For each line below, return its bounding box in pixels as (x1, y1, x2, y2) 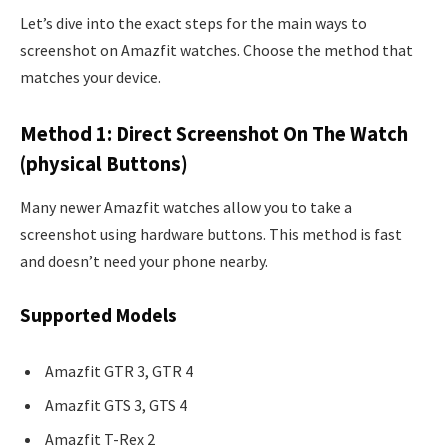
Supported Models (20, 303, 177, 328)
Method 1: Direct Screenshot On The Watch (20, 120, 408, 147)
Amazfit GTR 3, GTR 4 (45, 360, 193, 381)
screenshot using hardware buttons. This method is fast (20, 224, 402, 245)
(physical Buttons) (20, 150, 188, 177)
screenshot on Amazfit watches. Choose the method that (20, 40, 413, 61)
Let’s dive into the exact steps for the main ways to (20, 13, 367, 34)
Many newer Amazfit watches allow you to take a (20, 197, 352, 218)
